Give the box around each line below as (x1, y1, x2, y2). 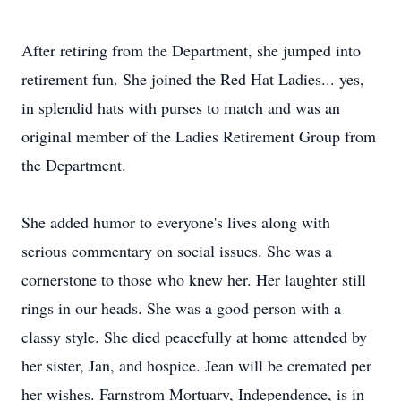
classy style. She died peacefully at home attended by (21, 326, 367, 347)
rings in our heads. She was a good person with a (21, 297, 341, 319)
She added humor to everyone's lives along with (21, 211, 330, 233)
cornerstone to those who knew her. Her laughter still (21, 269, 366, 290)
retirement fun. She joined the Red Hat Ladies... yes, (21, 68, 364, 90)
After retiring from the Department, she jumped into (21, 39, 361, 61)
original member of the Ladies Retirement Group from (21, 125, 376, 147)
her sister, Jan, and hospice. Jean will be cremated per (21, 354, 371, 376)
